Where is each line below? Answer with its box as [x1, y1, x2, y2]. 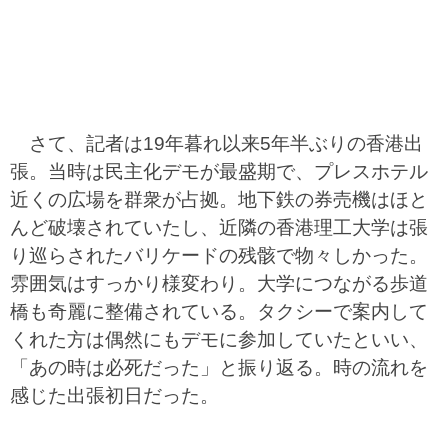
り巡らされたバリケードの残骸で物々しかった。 [10, 245, 428, 266]
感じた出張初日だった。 [10, 385, 219, 406]
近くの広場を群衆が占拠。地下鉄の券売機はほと [10, 189, 428, 210]
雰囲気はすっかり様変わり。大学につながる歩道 [10, 273, 428, 294]
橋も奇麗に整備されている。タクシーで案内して [10, 301, 428, 322]
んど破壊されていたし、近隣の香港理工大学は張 [10, 217, 428, 238]
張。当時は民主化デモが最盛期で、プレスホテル [10, 161, 428, 182]
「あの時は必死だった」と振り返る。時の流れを [10, 357, 428, 378]
